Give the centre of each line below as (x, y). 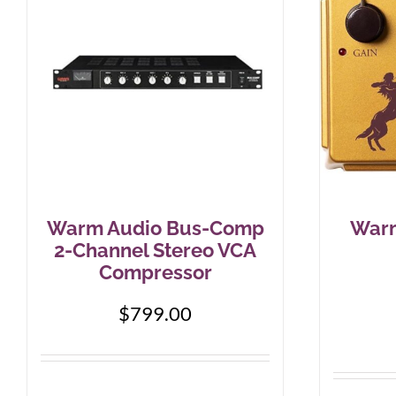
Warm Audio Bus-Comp (155, 228)
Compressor (155, 272)
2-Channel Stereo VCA (155, 250)
